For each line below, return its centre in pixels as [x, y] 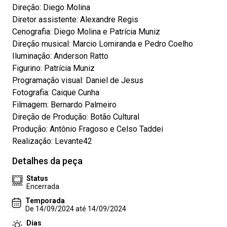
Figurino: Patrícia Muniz [53, 68]
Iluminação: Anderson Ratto [60, 56]
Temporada [45, 201]
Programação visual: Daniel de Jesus [78, 80]
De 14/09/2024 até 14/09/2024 [76, 209]
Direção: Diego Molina [51, 7]
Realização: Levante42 [52, 141]
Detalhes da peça [47, 161]
